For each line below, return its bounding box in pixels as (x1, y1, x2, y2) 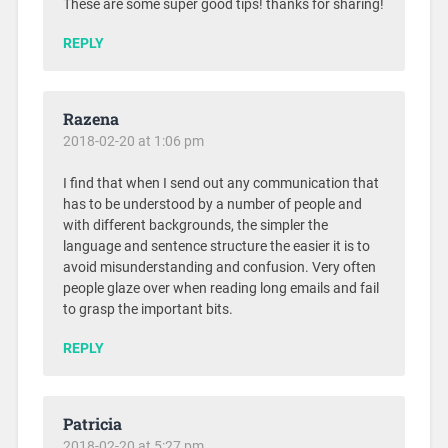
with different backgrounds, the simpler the (62, 216, 328, 234)
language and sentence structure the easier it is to (62, 237, 370, 255)
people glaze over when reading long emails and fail (62, 279, 379, 297)
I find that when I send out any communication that (62, 174, 379, 192)
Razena (62, 107, 119, 129)
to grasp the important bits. (62, 300, 233, 318)
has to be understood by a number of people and (62, 195, 362, 213)
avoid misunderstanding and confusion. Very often (62, 258, 376, 276)
